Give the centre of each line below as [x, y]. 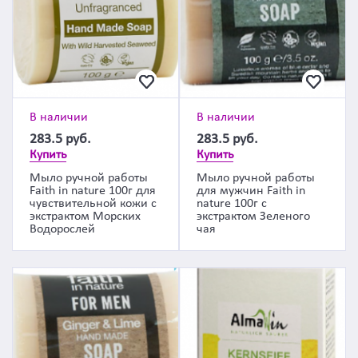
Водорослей [62, 229]
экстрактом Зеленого [253, 217]
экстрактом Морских [85, 217]
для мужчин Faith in [251, 191]
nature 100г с [232, 204]
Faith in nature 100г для [93, 191]
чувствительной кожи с [93, 204]
